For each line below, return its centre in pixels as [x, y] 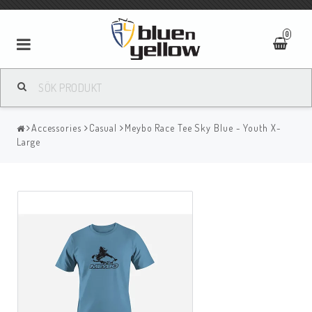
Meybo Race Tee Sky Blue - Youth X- [203, 127]
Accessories [56, 127]
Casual [103, 127]
